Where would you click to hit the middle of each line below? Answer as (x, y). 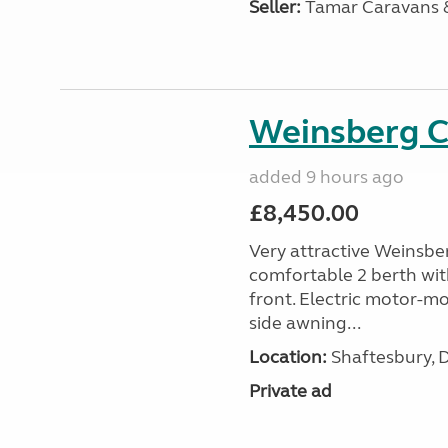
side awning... (304, 323)
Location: (287, 357)
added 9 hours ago (326, 177)
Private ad (290, 391)
